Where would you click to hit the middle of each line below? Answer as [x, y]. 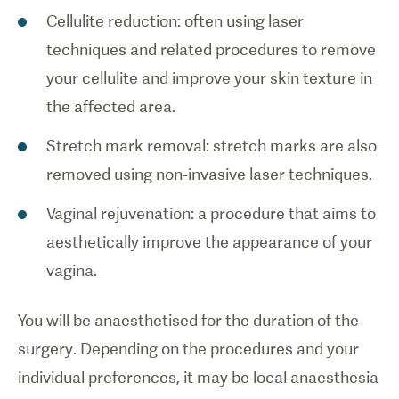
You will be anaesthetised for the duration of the [188, 320]
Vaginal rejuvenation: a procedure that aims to [211, 213]
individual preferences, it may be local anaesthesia [198, 377]
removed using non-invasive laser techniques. [209, 174]
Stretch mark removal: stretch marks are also [212, 146]
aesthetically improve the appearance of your [209, 242]
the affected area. [111, 106]
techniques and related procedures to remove [211, 49]
